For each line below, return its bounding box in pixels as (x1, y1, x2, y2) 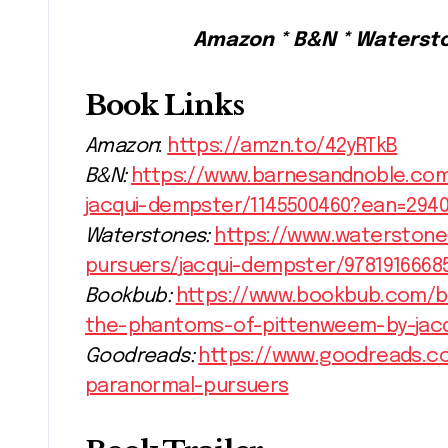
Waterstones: (85, 225, 210, 247)
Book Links (85, 87, 244, 123)
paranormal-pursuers (85, 375, 289, 397)
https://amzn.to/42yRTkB (167, 135, 398, 157)
